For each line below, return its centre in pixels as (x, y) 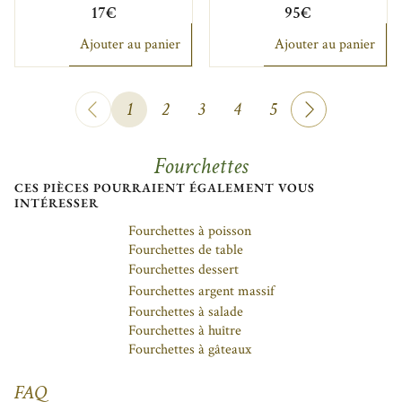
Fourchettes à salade (185, 312)
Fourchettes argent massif (201, 292)
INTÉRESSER (57, 203)
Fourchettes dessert (183, 270)
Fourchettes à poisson (189, 232)
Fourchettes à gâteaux (189, 350)
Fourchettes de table (185, 250)
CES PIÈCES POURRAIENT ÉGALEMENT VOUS (165, 188)
